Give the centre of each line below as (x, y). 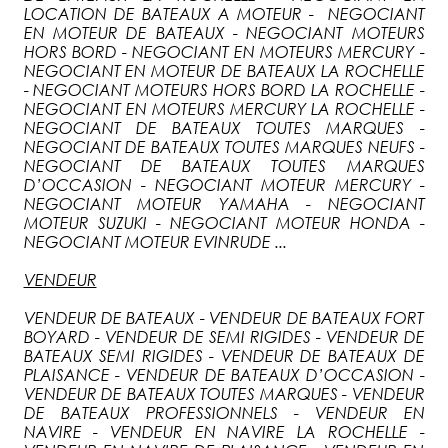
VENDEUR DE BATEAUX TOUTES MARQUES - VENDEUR (224, 393)
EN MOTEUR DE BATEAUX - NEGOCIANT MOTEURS (224, 32)
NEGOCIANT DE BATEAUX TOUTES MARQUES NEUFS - (224, 146)
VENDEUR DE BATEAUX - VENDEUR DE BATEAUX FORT (224, 317)
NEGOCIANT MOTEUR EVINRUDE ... (155, 241)
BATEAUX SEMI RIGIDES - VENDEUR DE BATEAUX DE (224, 355)
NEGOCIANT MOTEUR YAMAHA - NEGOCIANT (224, 203)
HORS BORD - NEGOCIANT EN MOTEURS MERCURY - (224, 51)
